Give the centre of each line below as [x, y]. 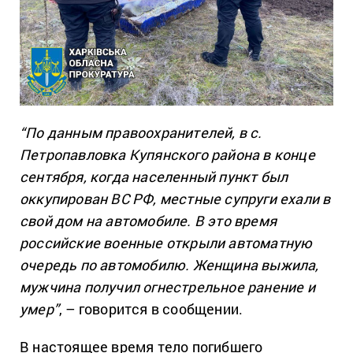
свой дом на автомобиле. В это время [149, 220]
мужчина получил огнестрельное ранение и [167, 286]
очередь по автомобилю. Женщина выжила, [169, 264]
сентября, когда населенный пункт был [154, 176]
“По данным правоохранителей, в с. [141, 132]
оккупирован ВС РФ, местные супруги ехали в [175, 198]
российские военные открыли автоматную [166, 242]
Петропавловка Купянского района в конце [167, 154]
